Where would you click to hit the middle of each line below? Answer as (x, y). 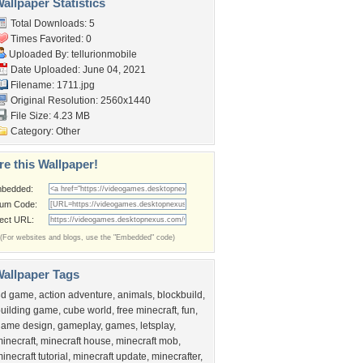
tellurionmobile (104, 54)
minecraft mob (147, 341)
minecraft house (76, 341)
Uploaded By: (39, 54)
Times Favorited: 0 (50, 39)
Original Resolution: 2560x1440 (79, 100)
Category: (32, 131)
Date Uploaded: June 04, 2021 (77, 70)
